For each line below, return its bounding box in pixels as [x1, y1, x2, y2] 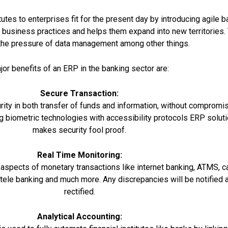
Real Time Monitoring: [37, 150, 122, 160]
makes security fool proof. [33, 125, 127, 135]
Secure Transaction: [40, 89, 119, 99]
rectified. [64, 187, 95, 197]
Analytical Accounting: [37, 212, 122, 222]
